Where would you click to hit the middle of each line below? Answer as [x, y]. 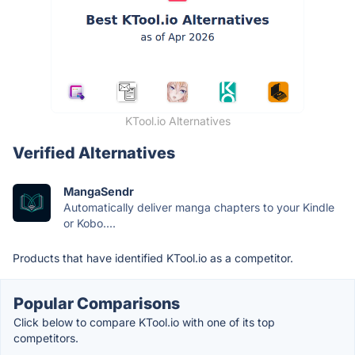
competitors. [46, 338]
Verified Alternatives [94, 153]
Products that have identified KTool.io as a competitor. [153, 258]
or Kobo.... [90, 223]
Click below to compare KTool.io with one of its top [144, 322]
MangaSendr [99, 191]
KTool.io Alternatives [177, 121]
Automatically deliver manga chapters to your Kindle [199, 207]
